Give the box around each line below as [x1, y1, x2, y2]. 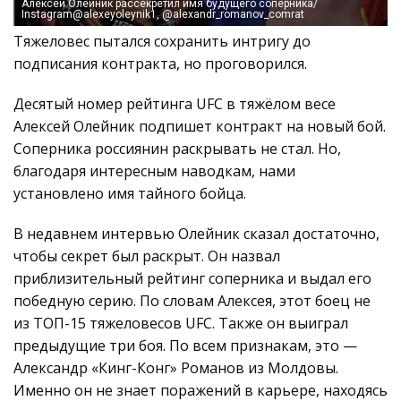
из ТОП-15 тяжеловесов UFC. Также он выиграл [13, 312, 348, 333]
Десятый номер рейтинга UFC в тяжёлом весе [13, 93, 336, 114]
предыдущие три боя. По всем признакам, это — [13, 335, 357, 355]
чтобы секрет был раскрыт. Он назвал [13, 245, 280, 266]
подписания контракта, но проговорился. [13, 53, 307, 73]
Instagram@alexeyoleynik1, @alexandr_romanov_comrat [21, 7, 304, 21]
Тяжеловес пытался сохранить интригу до [13, 30, 311, 51]
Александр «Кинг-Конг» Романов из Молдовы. [13, 357, 338, 378]
